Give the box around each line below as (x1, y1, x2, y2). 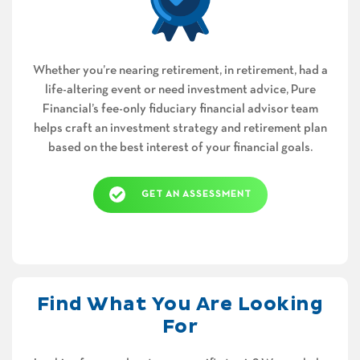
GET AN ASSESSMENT (141, 190, 252, 199)
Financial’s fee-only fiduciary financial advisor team (42, 103, 318, 115)
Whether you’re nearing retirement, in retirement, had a (32, 64, 328, 76)
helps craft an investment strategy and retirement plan (33, 122, 327, 134)
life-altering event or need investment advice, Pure (44, 84, 316, 96)
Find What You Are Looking (36, 292, 324, 317)
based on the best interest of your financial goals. (47, 141, 313, 153)
